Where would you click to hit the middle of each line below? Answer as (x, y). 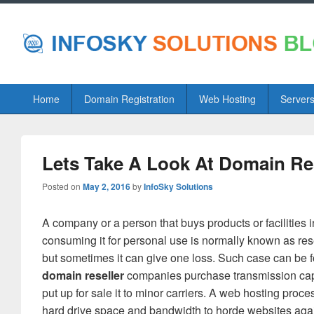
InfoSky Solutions (178, 186)
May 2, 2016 (107, 186)
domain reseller (83, 275)
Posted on (62, 186)
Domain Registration (129, 99)
